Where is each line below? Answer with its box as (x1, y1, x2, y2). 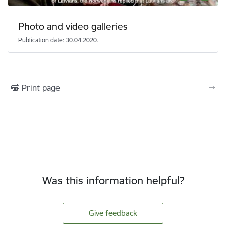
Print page (22, 82, 60, 93)
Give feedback (89, 208, 137, 218)
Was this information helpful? (42, 173, 184, 187)
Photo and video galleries (18, 20, 128, 32)
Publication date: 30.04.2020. (18, 36, 98, 44)
